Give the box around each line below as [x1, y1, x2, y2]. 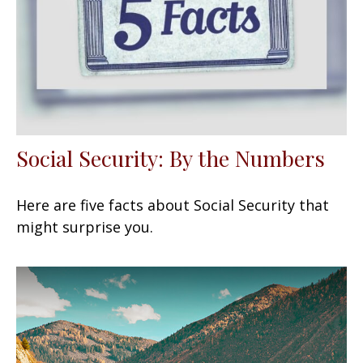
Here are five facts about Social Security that [16, 194, 329, 215]
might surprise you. [16, 216, 153, 237]
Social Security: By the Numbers [16, 143, 325, 173]
